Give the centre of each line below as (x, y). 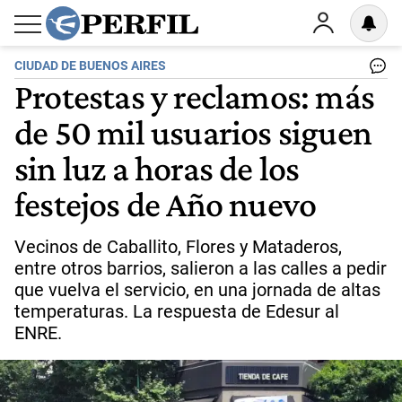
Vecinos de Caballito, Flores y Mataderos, (178, 247)
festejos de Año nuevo (166, 204)
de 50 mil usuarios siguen (193, 132)
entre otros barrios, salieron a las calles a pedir (201, 268)
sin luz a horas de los (157, 168)
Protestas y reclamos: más (195, 96)
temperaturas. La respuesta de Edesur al (177, 311)
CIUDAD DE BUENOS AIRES (90, 66)
